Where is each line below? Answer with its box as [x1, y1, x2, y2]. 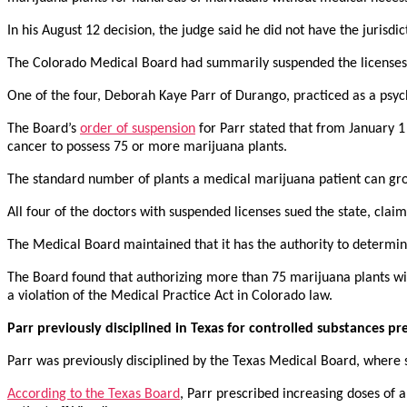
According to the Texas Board [7, 387, 180, 402]
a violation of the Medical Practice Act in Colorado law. [7, 289, 333, 304]
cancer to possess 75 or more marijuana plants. [7, 140, 287, 155]
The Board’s [7, 122, 80, 137]
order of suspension [80, 122, 195, 137]
